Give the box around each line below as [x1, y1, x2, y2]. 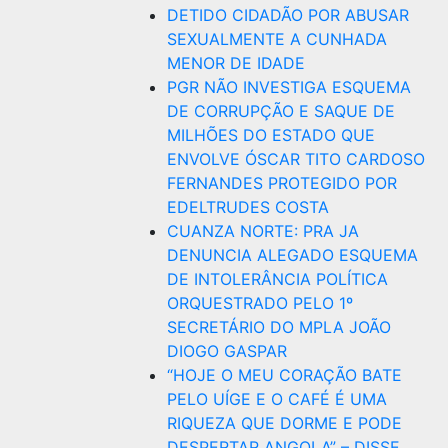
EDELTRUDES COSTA [167, 197, 329, 217]
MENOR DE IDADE [167, 53, 305, 73]
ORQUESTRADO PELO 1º [167, 293, 353, 313]
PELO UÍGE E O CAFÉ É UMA [167, 389, 387, 409]
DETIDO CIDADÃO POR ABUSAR [167, 5, 409, 25]
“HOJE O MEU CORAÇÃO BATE [167, 365, 402, 385]
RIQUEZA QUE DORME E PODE [167, 413, 402, 433]
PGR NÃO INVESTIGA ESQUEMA [167, 77, 411, 97]
